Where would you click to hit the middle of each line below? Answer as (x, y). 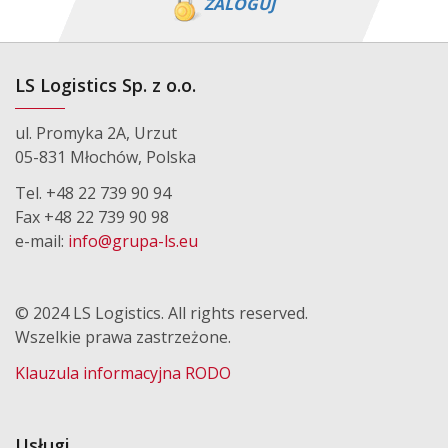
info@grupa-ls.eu (133, 240)
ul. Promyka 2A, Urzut (96, 132)
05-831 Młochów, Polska (105, 156)
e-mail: (41, 240)
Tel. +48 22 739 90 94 (93, 192)
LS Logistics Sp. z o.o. (105, 84)
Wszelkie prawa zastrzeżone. (123, 336)
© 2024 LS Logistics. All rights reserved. (161, 312)
